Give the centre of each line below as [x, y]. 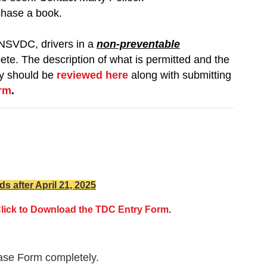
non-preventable [138, 44]
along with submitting [180, 75]
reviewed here [92, 75]
